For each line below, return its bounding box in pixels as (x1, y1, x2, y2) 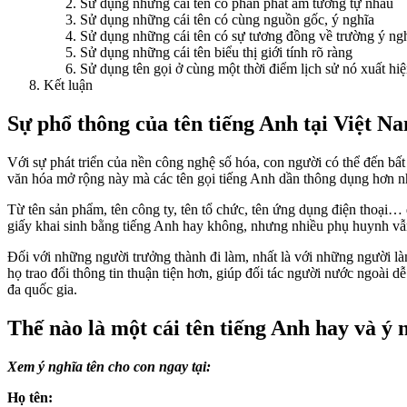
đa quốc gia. (7, 282, 77, 298)
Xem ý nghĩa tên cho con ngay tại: (7, 359, 211, 375)
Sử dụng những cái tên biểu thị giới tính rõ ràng (80, 45, 352, 61)
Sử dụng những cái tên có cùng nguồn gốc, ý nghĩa (80, 12, 374, 28)
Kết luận (44, 77, 93, 94)
